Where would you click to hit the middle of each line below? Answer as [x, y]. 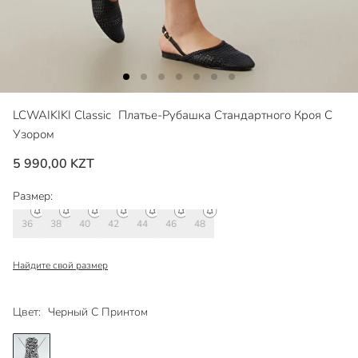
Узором [34, 134]
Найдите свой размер [60, 265]
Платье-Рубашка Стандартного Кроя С [225, 115]
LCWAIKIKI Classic [64, 115]
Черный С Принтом [98, 312]
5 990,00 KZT [54, 164]
